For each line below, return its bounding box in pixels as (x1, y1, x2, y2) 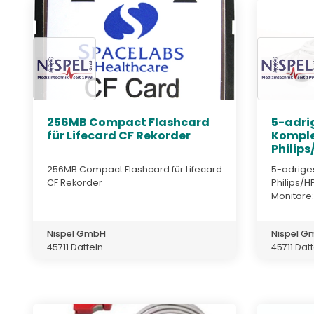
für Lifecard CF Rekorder (47, 128, 191, 144)
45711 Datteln (47, 240, 103, 253)
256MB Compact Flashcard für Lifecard (47, 163, 222, 175)
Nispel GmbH (47, 227, 106, 240)
